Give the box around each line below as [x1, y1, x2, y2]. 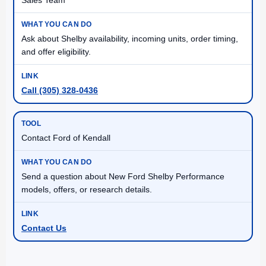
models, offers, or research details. [21, 184, 152, 194]
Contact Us [21, 223, 66, 233]
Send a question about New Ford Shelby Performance [21, 171, 224, 181]
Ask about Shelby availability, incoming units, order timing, [21, 33, 238, 43]
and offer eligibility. [21, 46, 91, 56]
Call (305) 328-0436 [21, 85, 98, 95]
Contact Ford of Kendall [21, 132, 110, 142]
